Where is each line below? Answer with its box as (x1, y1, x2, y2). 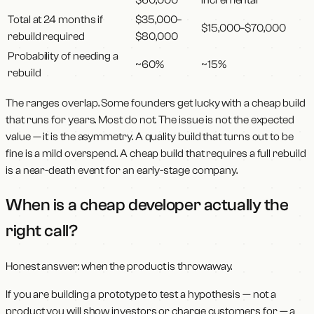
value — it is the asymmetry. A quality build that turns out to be (6, 130, 294, 143)
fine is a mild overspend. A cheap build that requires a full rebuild (6, 146, 306, 160)
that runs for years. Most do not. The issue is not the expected (6, 113, 294, 126)
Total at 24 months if (8, 13, 104, 26)
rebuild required (8, 29, 85, 43)
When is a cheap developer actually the (6, 196, 289, 215)
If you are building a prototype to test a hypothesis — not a (6, 288, 277, 301)
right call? (6, 221, 78, 241)
